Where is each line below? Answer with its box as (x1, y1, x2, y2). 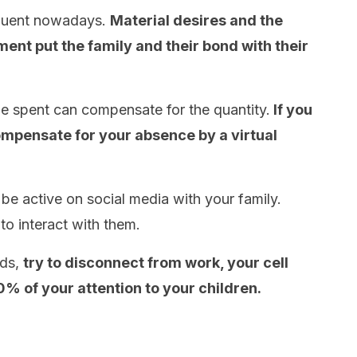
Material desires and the (110, 12, 283, 29)
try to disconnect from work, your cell (23, 254, 288, 271)
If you (270, 101, 312, 118)
